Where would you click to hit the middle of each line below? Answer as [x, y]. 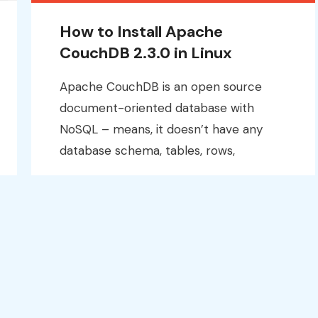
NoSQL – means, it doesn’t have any [161, 129]
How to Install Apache [141, 31]
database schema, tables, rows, [147, 150]
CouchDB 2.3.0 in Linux [146, 53]
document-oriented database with [157, 108]
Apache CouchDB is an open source [161, 86]
